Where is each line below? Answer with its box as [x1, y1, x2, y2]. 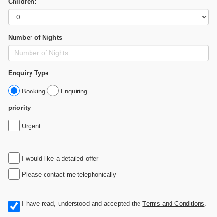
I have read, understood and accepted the [18, 200, 143, 207]
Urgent [20, 122, 41, 130]
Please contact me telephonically [20, 170, 117, 178]
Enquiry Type [8, 69, 49, 77]
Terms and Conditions [142, 200, 205, 207]
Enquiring [59, 87, 88, 95]
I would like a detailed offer [20, 155, 99, 162]
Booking [20, 87, 47, 95]
